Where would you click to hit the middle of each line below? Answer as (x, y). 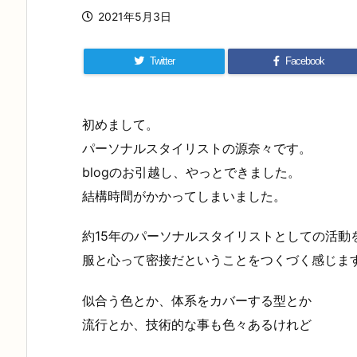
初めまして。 (120, 124)
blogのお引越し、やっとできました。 (191, 172)
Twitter (163, 61)
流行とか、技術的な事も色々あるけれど (197, 325)
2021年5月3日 (135, 16)
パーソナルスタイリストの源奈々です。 (197, 148)
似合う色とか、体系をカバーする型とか (197, 301)
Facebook (304, 61)
